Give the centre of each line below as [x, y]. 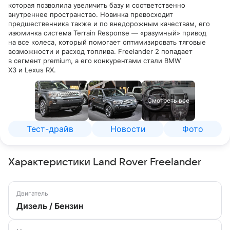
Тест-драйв [50, 129]
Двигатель [32, 193]
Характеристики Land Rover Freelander [105, 162]
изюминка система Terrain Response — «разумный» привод [107, 33]
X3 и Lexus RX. [32, 70]
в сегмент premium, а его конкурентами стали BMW [94, 61]
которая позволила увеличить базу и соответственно [97, 5]
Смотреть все [168, 100]
